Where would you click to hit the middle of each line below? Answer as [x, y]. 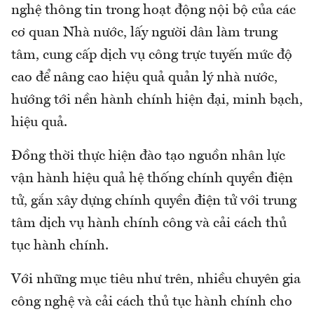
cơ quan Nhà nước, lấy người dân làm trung [144, 33]
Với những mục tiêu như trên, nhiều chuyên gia [156, 279]
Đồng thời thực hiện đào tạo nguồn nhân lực [148, 156]
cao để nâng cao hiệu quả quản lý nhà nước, [144, 77]
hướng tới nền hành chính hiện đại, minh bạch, [157, 100]
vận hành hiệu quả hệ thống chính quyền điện [152, 178]
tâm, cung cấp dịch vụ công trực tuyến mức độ [152, 55]
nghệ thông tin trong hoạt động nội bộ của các [153, 10]
